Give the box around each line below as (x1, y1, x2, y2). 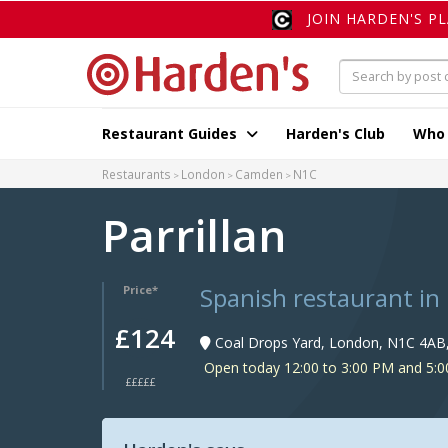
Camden (235, 166, 283, 183)
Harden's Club (286, 124, 385, 144)
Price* (123, 282, 159, 298)
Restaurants (102, 166, 171, 183)
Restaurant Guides (102, 124, 241, 144)
